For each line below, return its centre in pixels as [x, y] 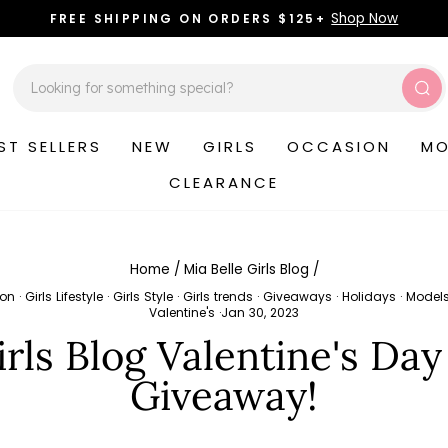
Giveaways [297, 296]
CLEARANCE [224, 182]
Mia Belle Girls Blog [246, 269]
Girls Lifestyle [64, 296]
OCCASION [338, 146]
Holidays [369, 296]
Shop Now [365, 18]
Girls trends [218, 296]
